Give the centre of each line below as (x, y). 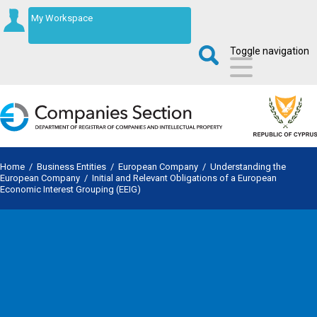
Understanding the (248, 167)
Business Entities (71, 167)
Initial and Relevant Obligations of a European (184, 178)
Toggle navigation (270, 51)
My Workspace (62, 18)
